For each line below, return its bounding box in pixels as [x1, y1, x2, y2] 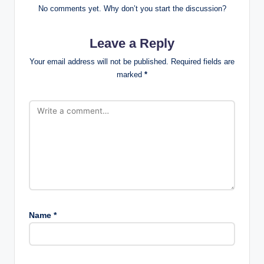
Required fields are [171, 57, 235, 66]
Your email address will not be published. [29, 57, 169, 66]
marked [117, 70, 144, 79]
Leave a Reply [90, 35, 174, 51]
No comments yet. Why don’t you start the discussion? [38, 4, 226, 13]
